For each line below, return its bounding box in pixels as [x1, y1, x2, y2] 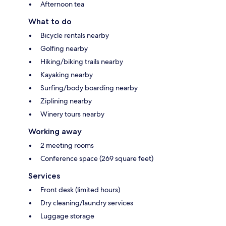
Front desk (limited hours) [40, 185, 120, 194]
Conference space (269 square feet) [40, 153, 153, 163]
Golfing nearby [40, 43, 88, 53]
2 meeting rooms [40, 140, 94, 150]
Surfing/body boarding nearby [40, 83, 138, 92]
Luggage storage [40, 211, 94, 220]
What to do [28, 16, 72, 26]
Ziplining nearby [40, 96, 92, 105]
